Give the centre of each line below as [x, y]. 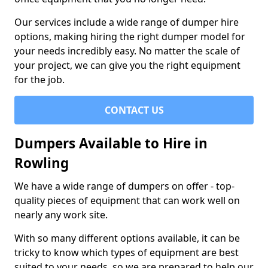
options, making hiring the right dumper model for [130, 36]
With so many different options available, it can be [127, 238]
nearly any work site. [61, 215]
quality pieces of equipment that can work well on [127, 200]
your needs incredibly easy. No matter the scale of [127, 51]
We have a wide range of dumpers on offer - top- [124, 186]
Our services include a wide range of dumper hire [127, 22]
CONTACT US [134, 110]
